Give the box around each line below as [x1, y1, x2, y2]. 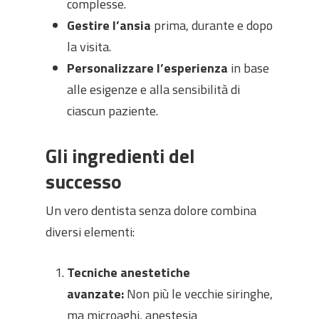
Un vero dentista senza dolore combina [46, 201, 256, 220]
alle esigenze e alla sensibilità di [67, 80, 240, 99]
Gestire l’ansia [67, 16, 151, 35]
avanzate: [67, 284, 124, 303]
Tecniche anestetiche [67, 263, 190, 282]
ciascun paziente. [67, 101, 158, 120]
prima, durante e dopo [151, 16, 273, 35]
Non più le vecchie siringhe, [124, 284, 273, 303]
